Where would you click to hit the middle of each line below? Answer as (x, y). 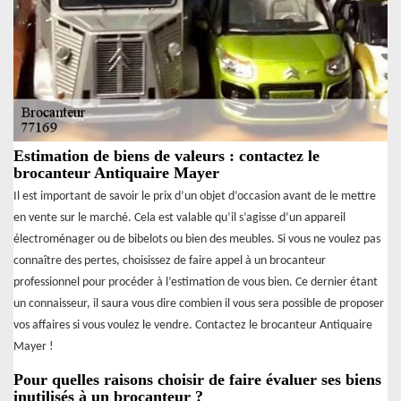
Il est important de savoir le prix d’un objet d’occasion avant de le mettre (195, 197)
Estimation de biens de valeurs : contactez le (166, 156)
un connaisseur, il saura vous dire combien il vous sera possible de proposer (199, 304)
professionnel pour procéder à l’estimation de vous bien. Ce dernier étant (196, 283)
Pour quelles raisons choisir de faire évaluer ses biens (197, 380)
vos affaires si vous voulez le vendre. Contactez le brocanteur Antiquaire (193, 326)
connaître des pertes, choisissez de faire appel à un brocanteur (170, 261)
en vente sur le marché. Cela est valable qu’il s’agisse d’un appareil (179, 218)
